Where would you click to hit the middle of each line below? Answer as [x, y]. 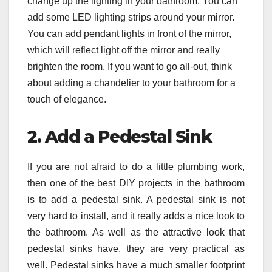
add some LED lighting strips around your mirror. [131, 18]
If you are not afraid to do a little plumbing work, [136, 167]
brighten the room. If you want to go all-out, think [130, 67]
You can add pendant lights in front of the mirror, [129, 34]
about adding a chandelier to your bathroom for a [131, 83]
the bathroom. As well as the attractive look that [136, 233]
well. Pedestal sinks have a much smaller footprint [136, 265]
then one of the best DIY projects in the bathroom [136, 183]
